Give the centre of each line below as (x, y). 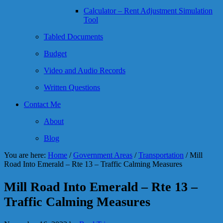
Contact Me (42, 104)
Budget (55, 54)
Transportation (161, 155)
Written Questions (72, 87)
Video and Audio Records (85, 70)
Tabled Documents (73, 37)
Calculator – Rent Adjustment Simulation (148, 11)
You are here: (26, 155)
